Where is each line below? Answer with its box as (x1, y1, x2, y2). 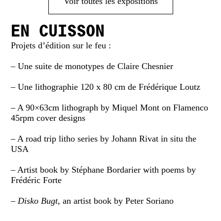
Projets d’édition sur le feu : (11, 40, 111, 50)
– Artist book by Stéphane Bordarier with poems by (11, 164, 196, 175)
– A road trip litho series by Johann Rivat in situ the (11, 133, 197, 144)
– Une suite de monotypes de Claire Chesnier (11, 61, 174, 71)
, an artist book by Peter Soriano (58, 195, 174, 206)
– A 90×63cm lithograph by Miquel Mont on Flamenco (11, 102, 209, 112)
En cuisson (11, 24, 105, 40)
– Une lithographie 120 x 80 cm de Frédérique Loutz (11, 81, 201, 92)
